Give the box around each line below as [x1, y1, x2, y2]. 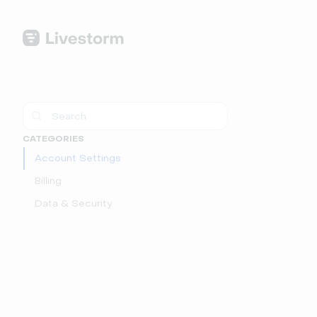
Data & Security [35, 197, 112, 209]
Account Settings [35, 152, 121, 164]
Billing [35, 175, 62, 187]
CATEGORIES [23, 133, 84, 144]
